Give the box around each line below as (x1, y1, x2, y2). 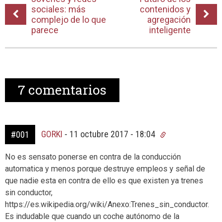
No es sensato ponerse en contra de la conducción (5, 152, 181, 162)
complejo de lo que (31, 14, 106, 25)
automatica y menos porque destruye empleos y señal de (5, 164, 205, 174)
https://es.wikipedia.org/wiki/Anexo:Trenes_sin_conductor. (5, 200, 209, 210)
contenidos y (140, 4, 191, 15)
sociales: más (31, 4, 86, 15)
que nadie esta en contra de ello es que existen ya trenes (5, 176, 203, 186)
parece (31, 25, 58, 36)
